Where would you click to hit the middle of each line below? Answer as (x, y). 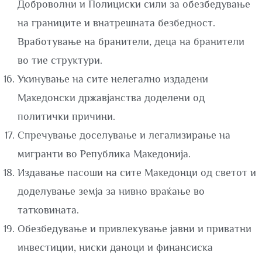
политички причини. (66, 116)
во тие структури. (60, 60)
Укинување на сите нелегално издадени (113, 79)
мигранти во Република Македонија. (104, 154)
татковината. (48, 210)
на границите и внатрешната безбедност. (116, 23)
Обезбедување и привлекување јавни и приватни (135, 229)
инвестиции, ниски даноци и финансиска (115, 247)
